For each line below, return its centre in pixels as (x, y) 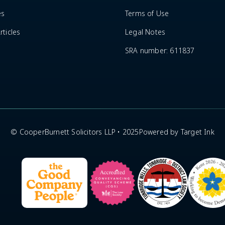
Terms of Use (147, 13)
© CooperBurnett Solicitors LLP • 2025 (75, 132)
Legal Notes (145, 32)
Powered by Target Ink (177, 132)
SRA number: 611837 (160, 50)
